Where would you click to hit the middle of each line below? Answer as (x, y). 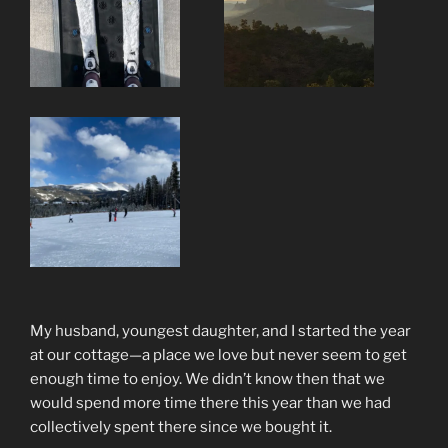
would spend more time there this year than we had (210, 402)
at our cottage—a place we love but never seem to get (218, 354)
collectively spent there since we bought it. (181, 426)
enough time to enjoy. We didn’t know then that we (207, 378)
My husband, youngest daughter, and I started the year (220, 330)
